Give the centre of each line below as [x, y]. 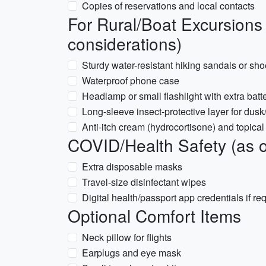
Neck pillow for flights [127, 237]
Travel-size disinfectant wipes [144, 182]
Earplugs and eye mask [132, 253]
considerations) [125, 43]
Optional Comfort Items [154, 216]
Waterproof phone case [131, 80]
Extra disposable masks [132, 167]
